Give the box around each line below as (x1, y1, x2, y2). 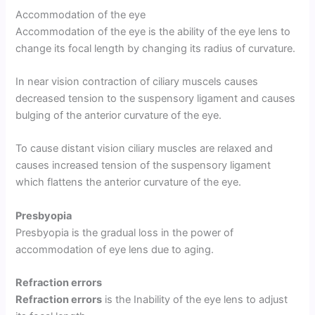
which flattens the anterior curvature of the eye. (15, 176, 242, 189)
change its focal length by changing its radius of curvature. (15, 41, 296, 55)
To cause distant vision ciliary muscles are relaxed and (15, 142, 274, 155)
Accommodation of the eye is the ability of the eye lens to (15, 25, 291, 38)
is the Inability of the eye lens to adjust (102, 292, 288, 306)
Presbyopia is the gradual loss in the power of (15, 226, 234, 239)
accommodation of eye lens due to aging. (15, 243, 214, 256)
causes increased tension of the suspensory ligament (15, 159, 271, 172)
